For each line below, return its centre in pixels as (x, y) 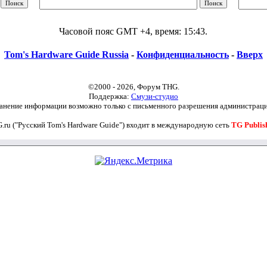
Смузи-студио (155, 96)
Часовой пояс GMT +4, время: (122, 31)
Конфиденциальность (183, 55)
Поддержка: (110, 96)
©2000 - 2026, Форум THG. (133, 87)
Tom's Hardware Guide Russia (66, 55)
